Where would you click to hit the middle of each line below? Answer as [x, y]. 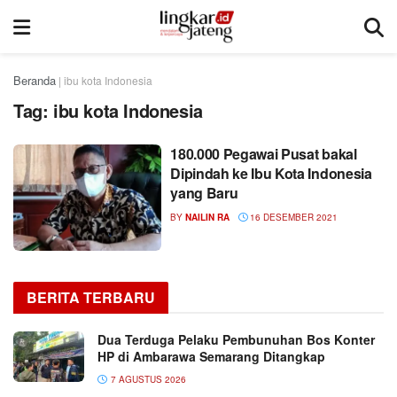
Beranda [35, 80]
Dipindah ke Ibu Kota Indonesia [271, 173]
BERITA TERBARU [91, 297]
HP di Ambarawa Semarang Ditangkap [211, 356]
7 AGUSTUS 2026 [147, 379]
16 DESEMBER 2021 [293, 217]
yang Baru [204, 193]
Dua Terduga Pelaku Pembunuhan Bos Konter [236, 339]
